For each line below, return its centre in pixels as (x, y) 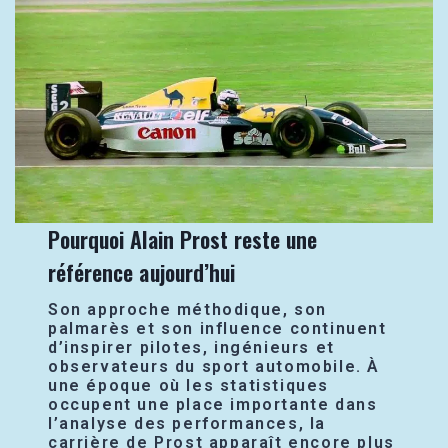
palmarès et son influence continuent (217, 328)
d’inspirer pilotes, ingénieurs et (191, 347)
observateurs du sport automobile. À (214, 366)
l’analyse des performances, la (187, 423)
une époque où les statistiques (189, 385)
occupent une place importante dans (213, 404)
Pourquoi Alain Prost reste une (183, 238)
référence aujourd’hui (141, 271)
